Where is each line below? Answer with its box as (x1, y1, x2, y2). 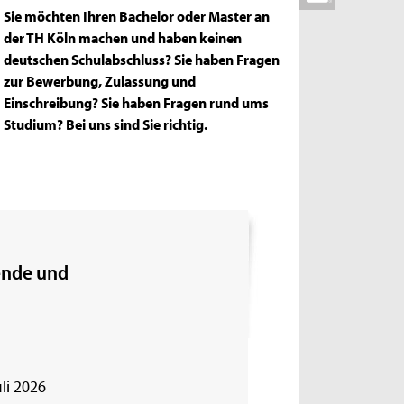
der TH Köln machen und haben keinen (4, 27, 243, 48)
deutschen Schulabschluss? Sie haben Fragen (4, 49, 280, 69)
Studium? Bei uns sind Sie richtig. (4, 114, 208, 134)
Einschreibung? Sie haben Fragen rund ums (4, 92, 270, 113)
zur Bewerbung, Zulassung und (4, 70, 197, 91)
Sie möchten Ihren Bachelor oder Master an (4, 5, 271, 26)
